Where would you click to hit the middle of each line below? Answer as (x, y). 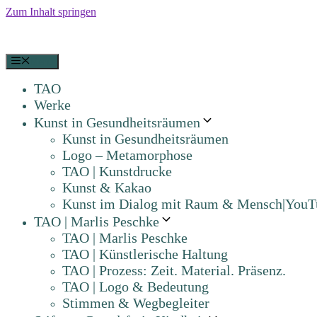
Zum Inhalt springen (51, 12)
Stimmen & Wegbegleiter (136, 303)
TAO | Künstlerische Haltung (145, 254)
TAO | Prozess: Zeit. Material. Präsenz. (174, 271)
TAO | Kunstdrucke (117, 172)
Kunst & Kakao (107, 188)
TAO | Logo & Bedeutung (136, 287)
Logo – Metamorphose (127, 155)
